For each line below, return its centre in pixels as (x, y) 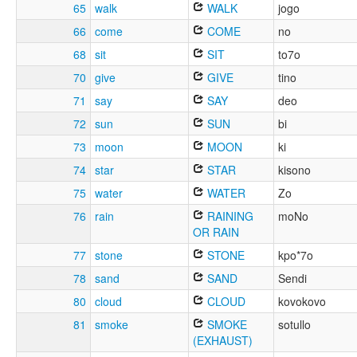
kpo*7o (296, 255)
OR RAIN (216, 232)
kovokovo (302, 302)
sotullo (294, 325)
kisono (294, 170)
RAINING (229, 216)
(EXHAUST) (223, 341)
